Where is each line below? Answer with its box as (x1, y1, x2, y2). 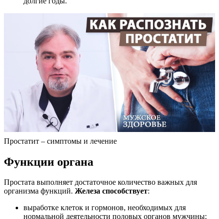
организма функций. (4, 187, 75, 196)
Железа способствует (75, 187, 148, 196)
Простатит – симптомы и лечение (4, 136, 117, 145)
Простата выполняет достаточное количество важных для (4, 178, 197, 187)
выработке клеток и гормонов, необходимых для (23, 203, 186, 212)
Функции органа (4, 155, 93, 168)
